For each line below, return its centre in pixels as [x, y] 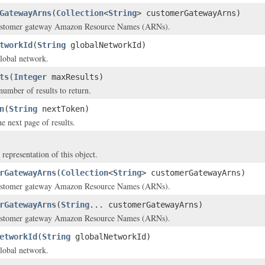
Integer [30, 77]
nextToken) [63, 109]
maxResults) [75, 77]
